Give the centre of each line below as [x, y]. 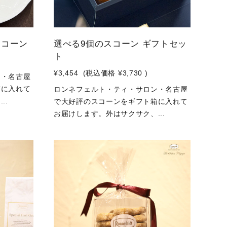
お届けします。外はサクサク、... [109, 113]
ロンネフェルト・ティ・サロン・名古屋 [121, 89]
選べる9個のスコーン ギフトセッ [121, 44]
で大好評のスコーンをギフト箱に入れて [121, 101]
